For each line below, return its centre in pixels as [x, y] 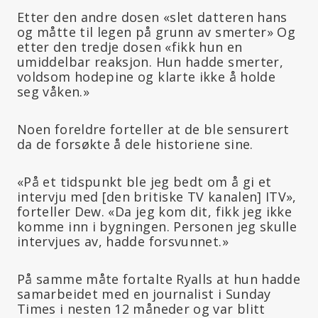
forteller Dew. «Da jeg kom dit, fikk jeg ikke [155, 211]
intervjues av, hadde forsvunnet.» [123, 241]
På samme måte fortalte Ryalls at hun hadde [159, 279]
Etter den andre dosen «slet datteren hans [152, 17]
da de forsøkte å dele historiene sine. [135, 144]
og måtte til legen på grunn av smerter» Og [157, 32]
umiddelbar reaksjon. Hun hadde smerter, [150, 61]
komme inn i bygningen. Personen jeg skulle [157, 226]
